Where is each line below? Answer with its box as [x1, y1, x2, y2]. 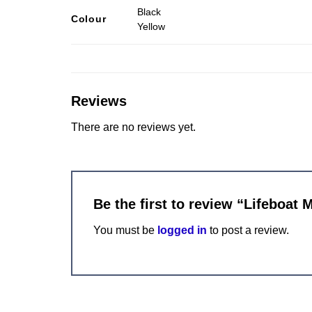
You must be [93, 224, 157, 237]
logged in [157, 224, 207, 237]
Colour [71, 13, 107, 24]
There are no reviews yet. [71, 120, 196, 133]
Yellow [137, 20, 166, 32]
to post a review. [207, 224, 289, 237]
